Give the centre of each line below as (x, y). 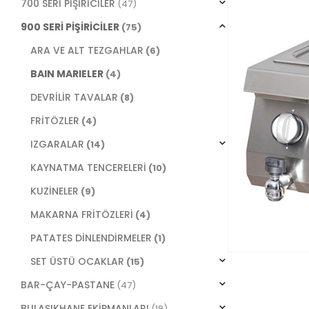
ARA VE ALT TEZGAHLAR (87, 51)
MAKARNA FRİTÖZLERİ (81, 215)
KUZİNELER (54, 191)
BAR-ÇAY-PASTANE (68, 285)
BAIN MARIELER (67, 74)
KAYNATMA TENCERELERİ (88, 168)
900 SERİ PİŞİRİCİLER (70, 27)
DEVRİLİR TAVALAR (74, 98)
